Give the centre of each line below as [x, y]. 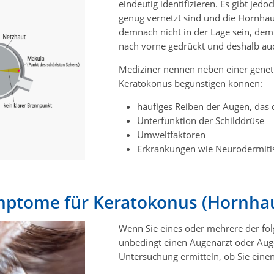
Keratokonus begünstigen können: [191, 83]
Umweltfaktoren [171, 134]
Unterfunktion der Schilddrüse [201, 120]
